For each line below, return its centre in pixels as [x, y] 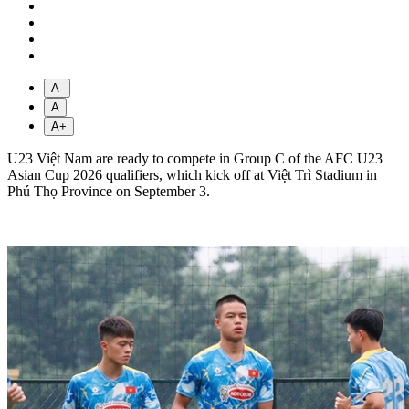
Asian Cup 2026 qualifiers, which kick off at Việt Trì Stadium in [192, 174]
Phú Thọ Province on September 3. [109, 191]
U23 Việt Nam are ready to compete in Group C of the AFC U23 [195, 158]
